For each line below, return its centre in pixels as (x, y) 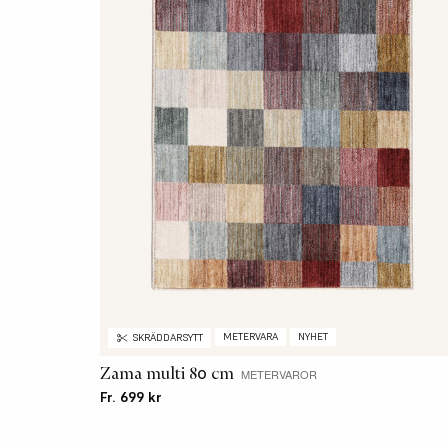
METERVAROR (279, 374)
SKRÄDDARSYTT (167, 337)
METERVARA (250, 336)
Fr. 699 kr (131, 397)
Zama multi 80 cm (167, 373)
